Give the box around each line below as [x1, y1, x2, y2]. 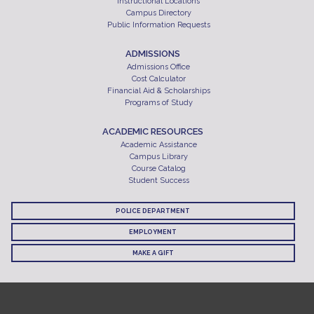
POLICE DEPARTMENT [116, 207, 191, 214]
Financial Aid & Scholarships [107, 86, 210, 95]
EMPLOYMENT [129, 228, 177, 235]
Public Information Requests [107, 20, 210, 29]
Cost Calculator [131, 74, 186, 83]
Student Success [128, 175, 189, 185]
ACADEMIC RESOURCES [102, 125, 203, 137]
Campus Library [129, 151, 188, 161]
